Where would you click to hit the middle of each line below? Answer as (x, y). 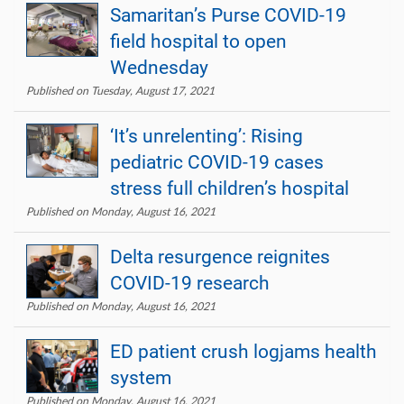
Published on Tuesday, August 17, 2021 (120, 90)
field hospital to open (198, 41)
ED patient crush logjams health (243, 351)
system (141, 377)
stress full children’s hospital (230, 188)
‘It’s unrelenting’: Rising (207, 136)
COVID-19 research (190, 283)
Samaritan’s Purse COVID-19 (228, 15)
